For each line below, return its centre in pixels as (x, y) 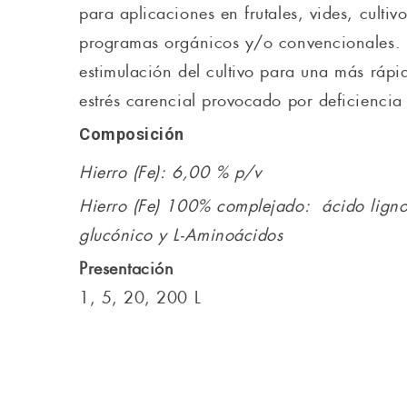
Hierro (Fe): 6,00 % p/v (170, 173)
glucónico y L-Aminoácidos (181, 235)
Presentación (127, 269)
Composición (132, 134)
